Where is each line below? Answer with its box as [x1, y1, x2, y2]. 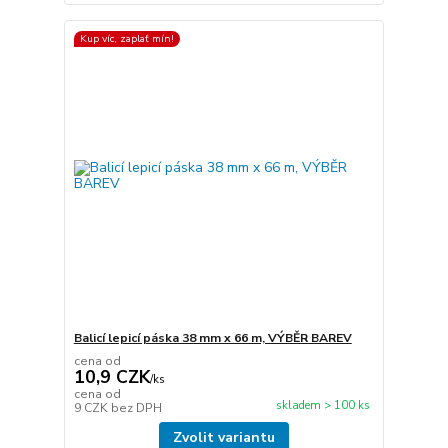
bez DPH [110, 400, 162, 417]
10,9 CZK [73, 365, 150, 390]
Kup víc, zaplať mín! [79, 31, 174, 47]
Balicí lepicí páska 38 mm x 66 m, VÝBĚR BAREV [73, 330, 352, 347]
